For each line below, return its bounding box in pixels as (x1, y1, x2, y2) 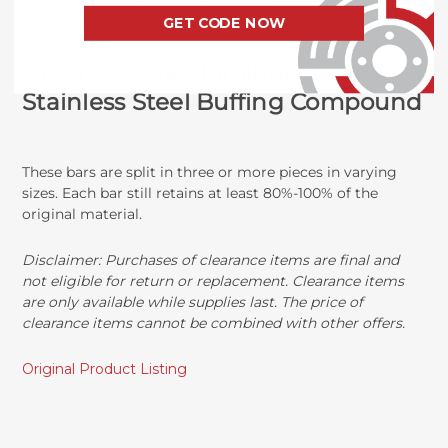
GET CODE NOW (162, 14, 286, 32)
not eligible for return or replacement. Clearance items (22, 272, 405, 291)
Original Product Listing (22, 360, 188, 379)
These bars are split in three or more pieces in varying (22, 163, 398, 182)
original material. (22, 205, 143, 224)
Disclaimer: (22, 251, 106, 270)
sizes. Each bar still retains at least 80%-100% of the (22, 184, 379, 203)
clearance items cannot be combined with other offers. (22, 314, 406, 333)
